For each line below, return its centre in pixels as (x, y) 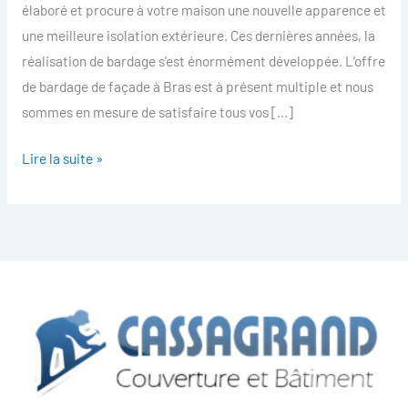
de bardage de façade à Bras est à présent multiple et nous (197, 86)
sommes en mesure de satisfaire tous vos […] (157, 111)
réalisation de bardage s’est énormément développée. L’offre (203, 60)
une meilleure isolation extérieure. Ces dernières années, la (198, 35)
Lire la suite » (62, 158)
